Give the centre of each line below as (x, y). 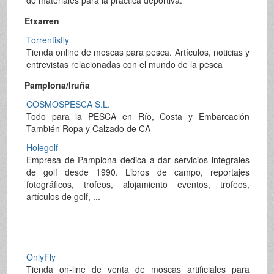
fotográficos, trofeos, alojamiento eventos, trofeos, (138, 184)
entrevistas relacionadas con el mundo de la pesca (124, 64)
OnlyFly (41, 257)
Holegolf (42, 148)
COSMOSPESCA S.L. (68, 104)
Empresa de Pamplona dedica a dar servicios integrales (138, 160)
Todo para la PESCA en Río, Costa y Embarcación (138, 117)
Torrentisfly (47, 39)
